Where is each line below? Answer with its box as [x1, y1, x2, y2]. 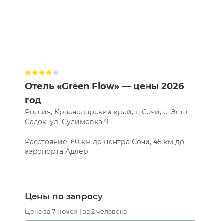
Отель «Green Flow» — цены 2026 [25, 91, 184, 102]
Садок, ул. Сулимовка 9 [25, 127, 109, 137]
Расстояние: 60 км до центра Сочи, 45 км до [25, 147, 184, 156]
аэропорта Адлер [25, 157, 88, 166]
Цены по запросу [25, 201, 103, 212]
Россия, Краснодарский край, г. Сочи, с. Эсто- [25, 117, 190, 127]
